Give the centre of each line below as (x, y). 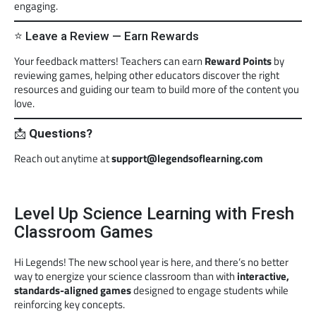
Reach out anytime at (63, 159)
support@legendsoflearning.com (187, 159)
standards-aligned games (73, 291)
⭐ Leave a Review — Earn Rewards (107, 36)
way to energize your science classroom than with (126, 276)
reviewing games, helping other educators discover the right (147, 75)
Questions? (61, 134)
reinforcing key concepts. (69, 305)
